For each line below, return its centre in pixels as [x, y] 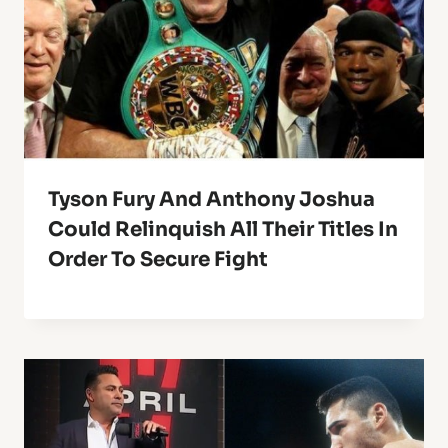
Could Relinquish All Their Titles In [223, 230]
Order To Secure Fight [158, 260]
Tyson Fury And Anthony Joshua [211, 200]
